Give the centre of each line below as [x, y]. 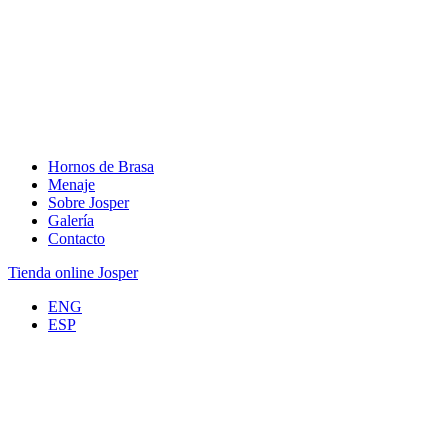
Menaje [71, 184]
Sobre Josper [88, 202]
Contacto [76, 238]
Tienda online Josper [73, 272]
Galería [71, 220]
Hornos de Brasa [101, 166]
